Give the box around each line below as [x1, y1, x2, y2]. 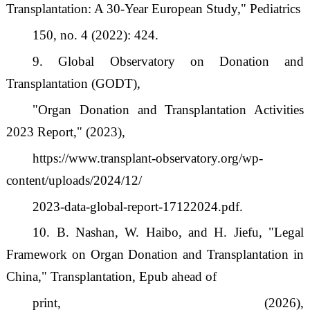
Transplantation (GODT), [6, 75, 140, 91]
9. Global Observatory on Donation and [33, 53, 304, 69]
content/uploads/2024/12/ [6, 172, 142, 188]
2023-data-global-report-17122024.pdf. [33, 199, 244, 214]
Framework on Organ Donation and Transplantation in [6, 247, 304, 262]
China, [6, 269, 42, 284]
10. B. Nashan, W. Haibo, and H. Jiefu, [33, 225, 269, 240]
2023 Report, [6, 124, 77, 139]
